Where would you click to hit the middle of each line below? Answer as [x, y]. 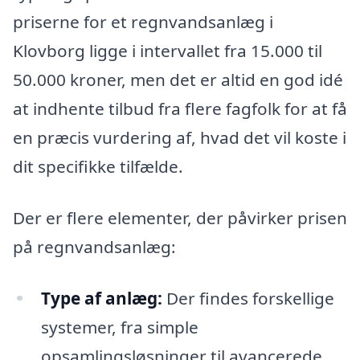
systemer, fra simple [119, 327]
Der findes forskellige [248, 298]
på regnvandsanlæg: [94, 246]
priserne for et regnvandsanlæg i [143, 22]
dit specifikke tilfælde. [98, 167]
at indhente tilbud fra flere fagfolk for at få [180, 109]
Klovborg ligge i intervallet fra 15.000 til [168, 51]
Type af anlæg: [101, 298]
